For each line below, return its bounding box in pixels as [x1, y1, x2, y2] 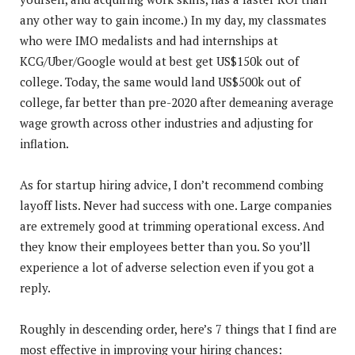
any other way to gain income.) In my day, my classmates [20, 11, 326, 28]
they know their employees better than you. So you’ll [20, 238, 311, 254]
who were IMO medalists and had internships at [20, 32, 278, 48]
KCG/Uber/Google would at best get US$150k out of [20, 52, 299, 69]
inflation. [20, 135, 69, 151]
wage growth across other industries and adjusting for [20, 114, 313, 131]
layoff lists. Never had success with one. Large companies [20, 197, 332, 213]
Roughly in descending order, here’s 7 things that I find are [20, 320, 337, 337]
